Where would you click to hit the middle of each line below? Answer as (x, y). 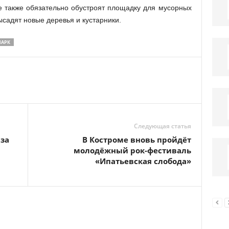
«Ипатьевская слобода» (143, 161)
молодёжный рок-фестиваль (132, 150)
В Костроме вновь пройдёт (136, 140)
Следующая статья (162, 126)
